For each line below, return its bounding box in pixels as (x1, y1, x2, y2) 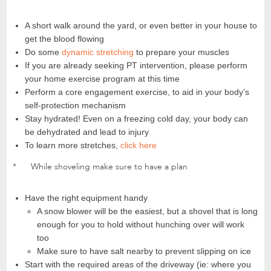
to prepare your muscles (134, 47, 230, 57)
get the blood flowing (25, 34, 105, 44)
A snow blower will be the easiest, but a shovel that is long (37, 206, 258, 217)
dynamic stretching (62, 47, 134, 57)
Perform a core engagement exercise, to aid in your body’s (25, 87, 250, 97)
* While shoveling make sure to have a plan (13, 161, 188, 173)
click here (120, 140, 157, 151)
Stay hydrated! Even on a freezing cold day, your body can (25, 114, 249, 124)
